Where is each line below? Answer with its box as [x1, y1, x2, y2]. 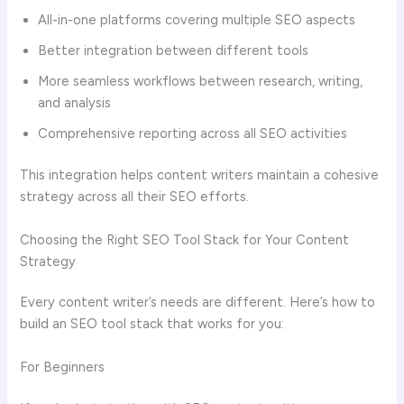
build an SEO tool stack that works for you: [20, 316, 285, 333]
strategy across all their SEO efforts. [20, 188, 250, 206]
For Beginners [20, 358, 106, 375]
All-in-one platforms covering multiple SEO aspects [38, 12, 356, 29]
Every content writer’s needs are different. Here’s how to [20, 294, 376, 311]
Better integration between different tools [38, 42, 309, 60]
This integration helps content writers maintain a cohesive [20, 167, 380, 184]
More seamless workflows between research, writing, [38, 73, 363, 90]
